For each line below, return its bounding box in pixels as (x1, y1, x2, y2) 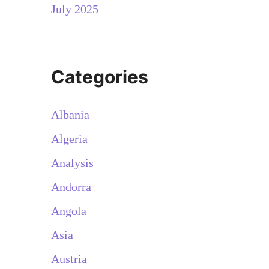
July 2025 (50, 2, 98, 16)
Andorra (50, 180, 91, 193)
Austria (50, 252, 87, 265)
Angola (50, 204, 86, 217)
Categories (50, 65, 148, 88)
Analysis (50, 156, 94, 169)
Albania (50, 107, 89, 121)
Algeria (50, 131, 88, 145)
